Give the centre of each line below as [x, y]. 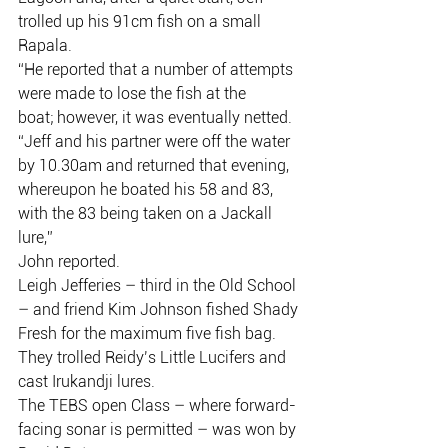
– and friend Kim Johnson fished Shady [158, 309]
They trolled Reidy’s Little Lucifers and [154, 357]
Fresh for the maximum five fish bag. [147, 333]
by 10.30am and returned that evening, [153, 165]
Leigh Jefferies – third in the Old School [159, 285]
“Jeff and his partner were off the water [156, 141]
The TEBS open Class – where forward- [157, 405]
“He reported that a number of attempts [157, 69]
